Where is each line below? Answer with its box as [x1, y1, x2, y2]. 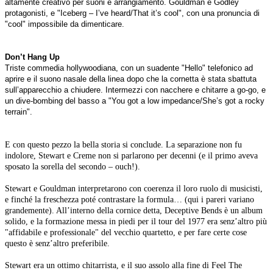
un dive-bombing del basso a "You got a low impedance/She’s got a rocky [5, 96, 264, 106]
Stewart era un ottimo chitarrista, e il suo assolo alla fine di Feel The [5, 260, 242, 271]
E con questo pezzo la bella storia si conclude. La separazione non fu [5, 140, 242, 150]
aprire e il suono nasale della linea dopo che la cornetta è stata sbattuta [5, 74, 257, 84]
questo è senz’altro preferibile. [5, 238, 110, 249]
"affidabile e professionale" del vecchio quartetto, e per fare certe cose [5, 227, 247, 238]
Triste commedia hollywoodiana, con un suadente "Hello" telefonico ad [5, 63, 253, 73]
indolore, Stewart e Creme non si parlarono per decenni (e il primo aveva [5, 151, 258, 161]
